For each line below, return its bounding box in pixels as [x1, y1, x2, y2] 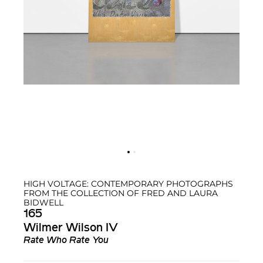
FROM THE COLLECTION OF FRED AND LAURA [23, 188, 218, 199]
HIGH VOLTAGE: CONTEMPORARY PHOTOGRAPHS [23, 178, 233, 190]
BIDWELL [23, 197, 63, 208]
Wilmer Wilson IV [23, 222, 118, 235]
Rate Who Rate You [23, 236, 109, 246]
